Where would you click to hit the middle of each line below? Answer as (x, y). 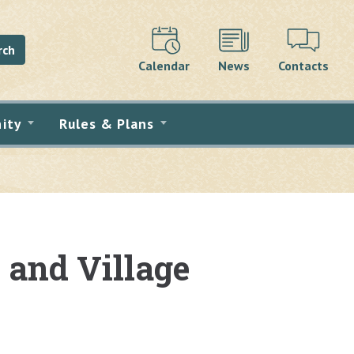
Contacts (303, 65)
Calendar (164, 65)
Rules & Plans (107, 123)
